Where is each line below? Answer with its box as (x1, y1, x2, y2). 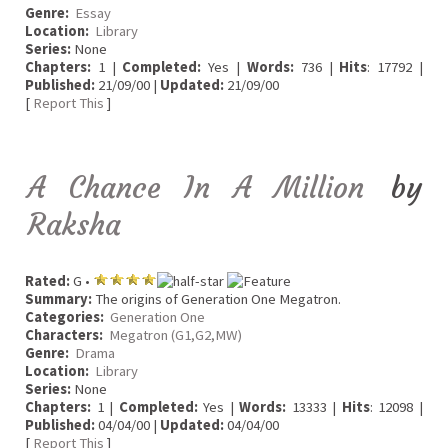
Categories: (25, 308, 104, 327)
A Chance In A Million (28, 169, 365, 206)
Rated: (25, 272, 70, 291)
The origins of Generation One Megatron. (92, 290, 341, 309)
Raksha (28, 206, 121, 243)
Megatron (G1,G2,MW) (109, 326, 242, 345)
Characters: (25, 326, 103, 345)
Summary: (25, 290, 92, 309)
